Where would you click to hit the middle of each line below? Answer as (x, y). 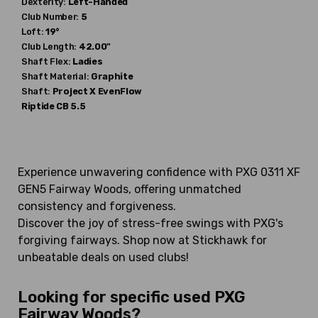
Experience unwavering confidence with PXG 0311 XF (159, 172)
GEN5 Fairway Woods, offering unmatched (130, 189)
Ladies (88, 61)
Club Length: (49, 46)
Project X (74, 91)
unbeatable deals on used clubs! (103, 257)
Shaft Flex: (46, 61)
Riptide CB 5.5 (54, 106)
